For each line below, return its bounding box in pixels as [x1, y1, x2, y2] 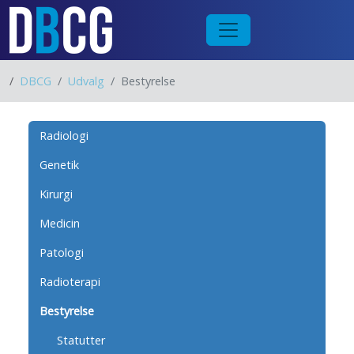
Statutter [57, 333, 105, 348]
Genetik [40, 157, 80, 172]
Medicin [40, 216, 81, 231]
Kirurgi [40, 186, 73, 201]
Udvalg [68, 73, 104, 88]
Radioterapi [40, 274, 101, 289]
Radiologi [40, 128, 89, 143]
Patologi [40, 245, 85, 260]
